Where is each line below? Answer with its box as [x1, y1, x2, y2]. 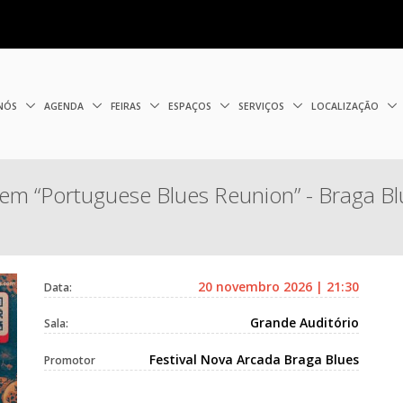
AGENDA [44, 99, 87, 112]
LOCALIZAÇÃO [311, 99, 382, 112]
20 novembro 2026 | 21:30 [198, 277, 359, 295]
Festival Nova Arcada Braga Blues [149, 350, 359, 368]
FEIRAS [111, 99, 145, 112]
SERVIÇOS [238, 99, 288, 112]
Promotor [44, 352, 95, 368]
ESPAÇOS [168, 99, 215, 112]
